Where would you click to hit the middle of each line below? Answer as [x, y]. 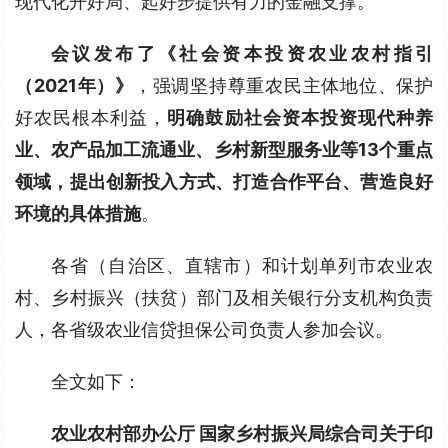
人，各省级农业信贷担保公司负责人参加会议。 [204, 329]
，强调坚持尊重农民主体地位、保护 [283, 85]
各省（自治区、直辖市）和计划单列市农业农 [242, 265]
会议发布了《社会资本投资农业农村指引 [242, 53]
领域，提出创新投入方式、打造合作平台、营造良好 [224, 181]
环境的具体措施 [78, 213]
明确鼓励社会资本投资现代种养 [300, 117]
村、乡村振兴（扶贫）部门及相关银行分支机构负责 [224, 297]
